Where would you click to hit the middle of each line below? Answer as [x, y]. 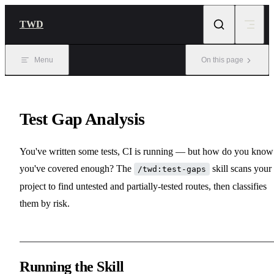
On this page [222, 60]
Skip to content [39, 14]
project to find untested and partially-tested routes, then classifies [143, 186]
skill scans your [241, 168]
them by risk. [45, 203]
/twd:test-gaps [172, 169]
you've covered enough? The [77, 168]
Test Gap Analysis [82, 119]
